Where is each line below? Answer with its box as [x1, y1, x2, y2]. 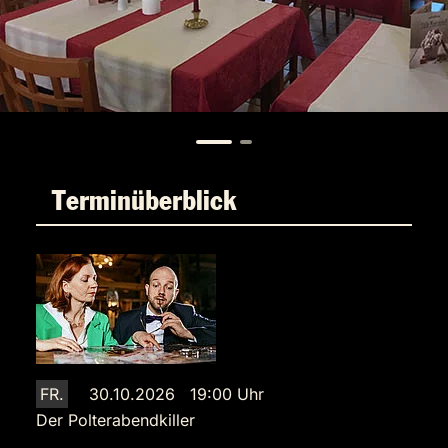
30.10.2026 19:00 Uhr [89, 384, 264, 404]
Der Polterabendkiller [36, 410, 195, 430]
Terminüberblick [52, 189, 236, 214]
